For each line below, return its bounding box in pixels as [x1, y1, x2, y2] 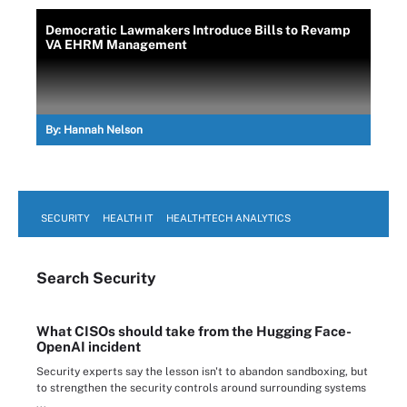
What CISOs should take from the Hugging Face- [36, 323, 352, 339]
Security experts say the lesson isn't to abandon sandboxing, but [36, 365, 368, 378]
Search [36, 269, 93, 287]
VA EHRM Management [45, 37, 187, 52]
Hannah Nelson [64, 124, 143, 136]
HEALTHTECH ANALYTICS [166, 213, 291, 223]
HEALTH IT [103, 213, 154, 223]
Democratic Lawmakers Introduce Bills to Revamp [45, 23, 351, 37]
